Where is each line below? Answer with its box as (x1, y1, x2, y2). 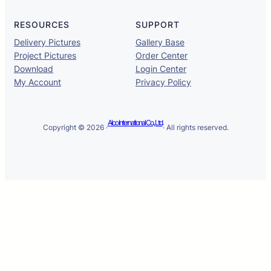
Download (14, 64, 53, 74)
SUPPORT (135, 19, 180, 30)
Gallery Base (135, 37, 184, 48)
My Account (14, 77, 61, 88)
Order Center (135, 50, 188, 61)
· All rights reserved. (162, 122, 229, 132)
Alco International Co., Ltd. (107, 117, 163, 127)
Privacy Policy (135, 77, 191, 88)
